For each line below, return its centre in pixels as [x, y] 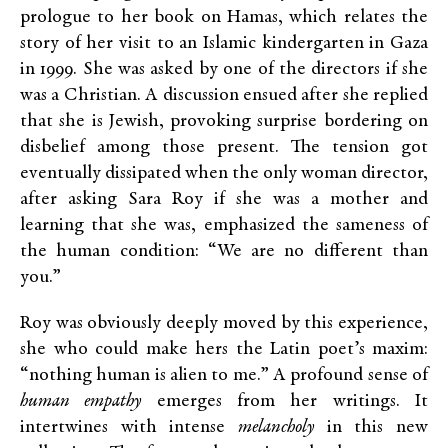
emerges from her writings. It [285, 402]
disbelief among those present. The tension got [224, 148]
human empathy [81, 402]
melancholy [276, 428]
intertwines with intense [129, 428]
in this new [371, 428]
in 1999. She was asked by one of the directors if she [224, 70]
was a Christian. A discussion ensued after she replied [224, 96]
